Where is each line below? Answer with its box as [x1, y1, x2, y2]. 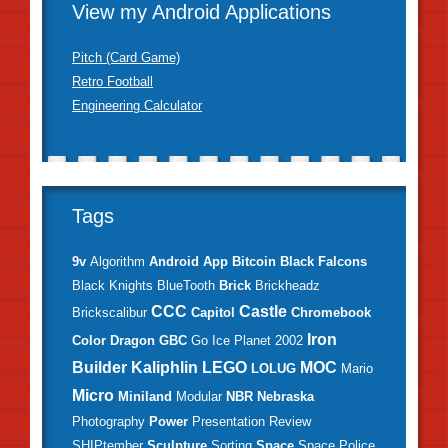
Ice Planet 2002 [212, 333, 303, 348]
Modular [176, 389, 222, 404]
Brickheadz [255, 278, 320, 293]
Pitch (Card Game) [72, 50, 180, 65]
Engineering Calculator [72, 98, 202, 113]
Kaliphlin [131, 359, 198, 376]
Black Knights [72, 278, 153, 293]
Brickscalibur [72, 305, 147, 320]
